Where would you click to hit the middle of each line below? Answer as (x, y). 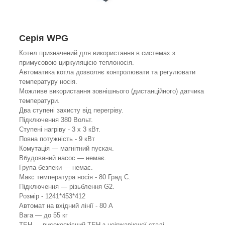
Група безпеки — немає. (56, 168)
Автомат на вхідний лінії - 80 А (66, 206)
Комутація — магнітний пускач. (67, 149)
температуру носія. (48, 82)
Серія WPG (44, 38)
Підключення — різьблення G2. (67, 187)
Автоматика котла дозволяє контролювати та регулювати (107, 72)
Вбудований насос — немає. (63, 158)
